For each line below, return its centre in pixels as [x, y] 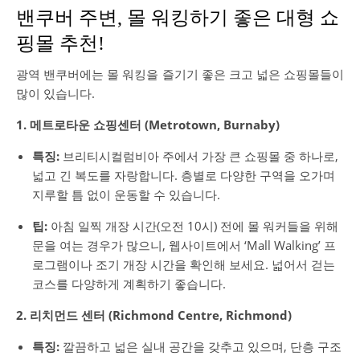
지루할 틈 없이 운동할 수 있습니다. [126, 194]
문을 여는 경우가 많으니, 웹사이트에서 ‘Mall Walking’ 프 [184, 245]
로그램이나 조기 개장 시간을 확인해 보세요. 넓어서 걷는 [184, 264]
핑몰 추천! [60, 43]
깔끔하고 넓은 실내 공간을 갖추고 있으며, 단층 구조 [200, 346]
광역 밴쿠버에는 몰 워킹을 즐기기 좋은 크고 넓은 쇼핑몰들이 [180, 74]
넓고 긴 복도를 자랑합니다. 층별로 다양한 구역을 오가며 [184, 175]
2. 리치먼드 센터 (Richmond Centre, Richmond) [154, 315]
